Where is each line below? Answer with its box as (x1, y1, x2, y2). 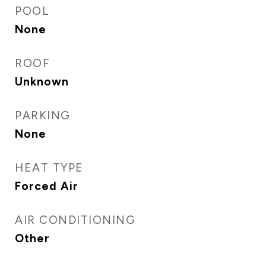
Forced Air (15, 179, 78, 193)
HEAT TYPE (15, 161, 84, 175)
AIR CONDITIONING (15, 213, 135, 227)
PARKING (15, 109, 71, 122)
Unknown (15, 75, 69, 88)
